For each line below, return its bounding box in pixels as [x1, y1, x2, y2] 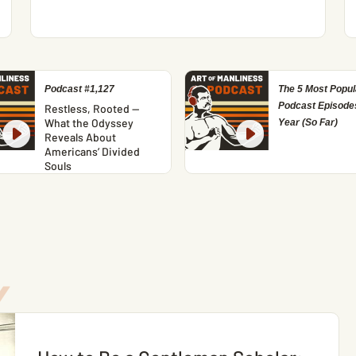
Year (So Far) [277, 117, 338, 128]
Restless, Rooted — [44, 102, 139, 115]
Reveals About [44, 130, 116, 144]
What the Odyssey [44, 116, 133, 130]
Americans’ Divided [44, 145, 140, 158]
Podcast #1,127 [44, 83, 114, 95]
